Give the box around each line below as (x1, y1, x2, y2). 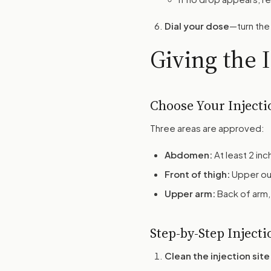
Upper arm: (165, 188, 215, 199)
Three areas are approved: (150, 122, 264, 134)
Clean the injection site (165, 250, 270, 261)
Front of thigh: (165, 168, 230, 180)
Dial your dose (165, 20, 229, 31)
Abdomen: (165, 149, 212, 160)
